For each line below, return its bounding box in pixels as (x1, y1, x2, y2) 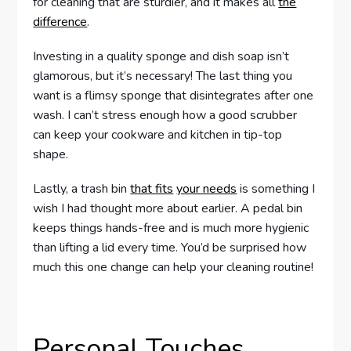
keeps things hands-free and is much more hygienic (33, 219, 309, 237)
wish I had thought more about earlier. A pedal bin (33, 200, 303, 218)
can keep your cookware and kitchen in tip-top (33, 125, 283, 143)
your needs (176, 180, 237, 198)
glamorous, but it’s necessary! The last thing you (33, 67, 293, 85)
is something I (237, 180, 316, 198)
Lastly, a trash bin (33, 180, 131, 198)
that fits (130, 180, 174, 198)
